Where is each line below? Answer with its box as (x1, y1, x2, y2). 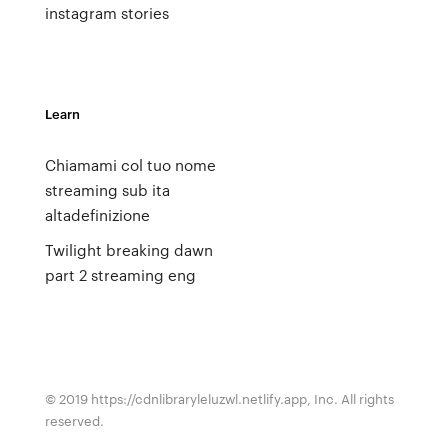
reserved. (44, 411, 104, 430)
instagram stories (44, 2, 169, 24)
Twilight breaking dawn (44, 239, 213, 261)
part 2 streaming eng (44, 264, 196, 286)
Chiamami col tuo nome (44, 154, 216, 176)
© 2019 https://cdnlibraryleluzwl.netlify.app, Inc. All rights (44, 389, 394, 408)
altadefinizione (44, 204, 150, 226)
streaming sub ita (44, 179, 170, 201)
